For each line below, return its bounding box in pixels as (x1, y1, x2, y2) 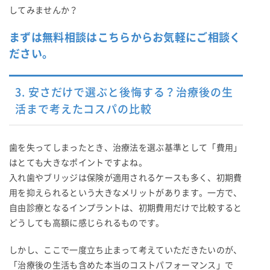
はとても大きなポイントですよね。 (9, 158, 148, 167)
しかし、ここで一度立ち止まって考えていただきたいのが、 (9, 245, 242, 254)
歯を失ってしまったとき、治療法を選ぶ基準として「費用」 (9, 143, 242, 152)
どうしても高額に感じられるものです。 (9, 218, 165, 227)
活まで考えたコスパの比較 (15, 103, 152, 115)
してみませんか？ (9, 5, 78, 14)
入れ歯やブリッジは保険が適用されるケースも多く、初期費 (9, 173, 242, 182)
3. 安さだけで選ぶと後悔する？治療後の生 (15, 86, 233, 98)
